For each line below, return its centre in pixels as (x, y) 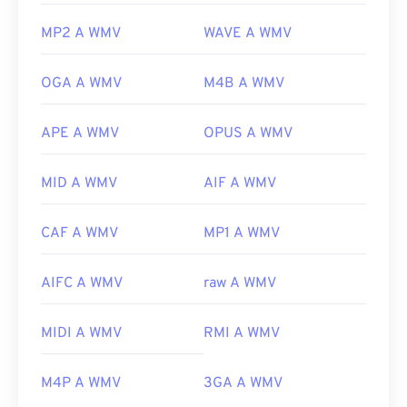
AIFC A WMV (82, 284)
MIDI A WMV (81, 334)
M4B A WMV (244, 84)
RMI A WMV (242, 334)
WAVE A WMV (248, 34)
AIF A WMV (240, 184)
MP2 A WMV (81, 34)
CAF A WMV (79, 234)
